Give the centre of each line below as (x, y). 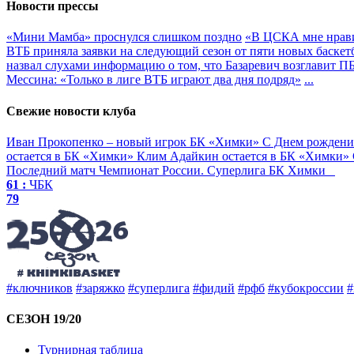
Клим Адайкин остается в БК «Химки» (245, 156)
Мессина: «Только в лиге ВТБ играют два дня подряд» (154, 80)
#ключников (40, 288)
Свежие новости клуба (71, 111)
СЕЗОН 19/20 (44, 319)
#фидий (214, 288)
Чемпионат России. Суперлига (182, 170)
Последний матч (51, 170)
